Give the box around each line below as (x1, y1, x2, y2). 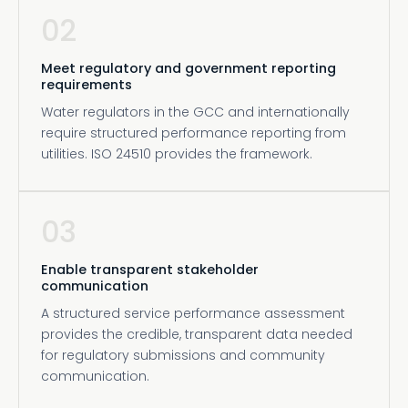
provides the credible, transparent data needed (41, 325, 352, 343)
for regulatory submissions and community (41, 346, 325, 364)
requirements (41, 76, 132, 94)
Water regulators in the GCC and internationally (41, 103, 350, 121)
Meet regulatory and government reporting (41, 59, 336, 77)
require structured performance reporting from (41, 124, 346, 142)
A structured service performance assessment (41, 304, 345, 322)
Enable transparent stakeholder (41, 260, 259, 279)
